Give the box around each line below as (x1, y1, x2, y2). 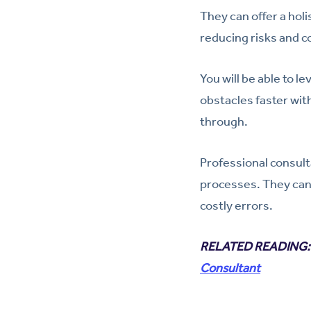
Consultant (200, 260, 260, 276)
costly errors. (200, 197, 273, 213)
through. (200, 113, 248, 129)
